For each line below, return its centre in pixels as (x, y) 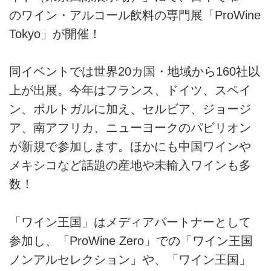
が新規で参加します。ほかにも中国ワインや (130, 147)
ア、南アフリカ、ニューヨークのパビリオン (130, 128)
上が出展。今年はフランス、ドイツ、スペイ (130, 90)
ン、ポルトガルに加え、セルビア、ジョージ (130, 109)
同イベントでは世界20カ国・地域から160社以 (135, 72)
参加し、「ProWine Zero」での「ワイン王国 (131, 240)
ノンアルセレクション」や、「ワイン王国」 (130, 259)
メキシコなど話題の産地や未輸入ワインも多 (130, 165)
